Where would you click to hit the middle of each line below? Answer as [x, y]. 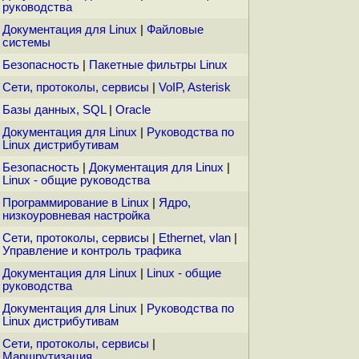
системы [26, 43]
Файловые [175, 30]
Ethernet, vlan [195, 238]
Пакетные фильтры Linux [158, 65]
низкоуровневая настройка [76, 216]
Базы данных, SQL [54, 110]
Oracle [133, 110]
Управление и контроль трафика [92, 251]
